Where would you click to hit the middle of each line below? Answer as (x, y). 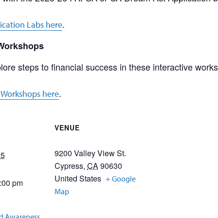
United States (78, 178)
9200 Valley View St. (90, 153)
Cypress (69, 166)
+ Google (121, 179)
